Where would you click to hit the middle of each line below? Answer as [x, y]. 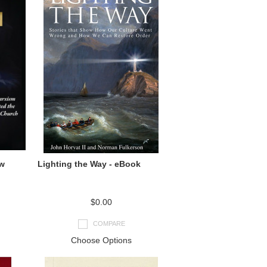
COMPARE [109, 223]
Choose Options [101, 240]
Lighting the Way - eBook [89, 164]
